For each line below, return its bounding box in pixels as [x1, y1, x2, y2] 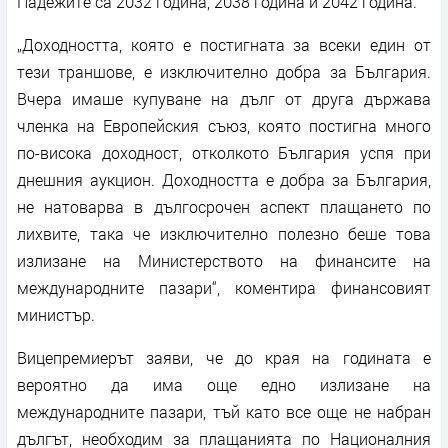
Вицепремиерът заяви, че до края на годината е [17, 346, 431, 368]
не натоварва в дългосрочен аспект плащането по [17, 195, 431, 217]
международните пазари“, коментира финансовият [17, 276, 431, 298]
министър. [17, 303, 95, 325]
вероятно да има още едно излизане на [17, 373, 431, 395]
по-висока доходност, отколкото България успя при [17, 141, 431, 163]
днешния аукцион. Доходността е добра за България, [17, 168, 431, 190]
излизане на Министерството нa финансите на [17, 249, 431, 271]
